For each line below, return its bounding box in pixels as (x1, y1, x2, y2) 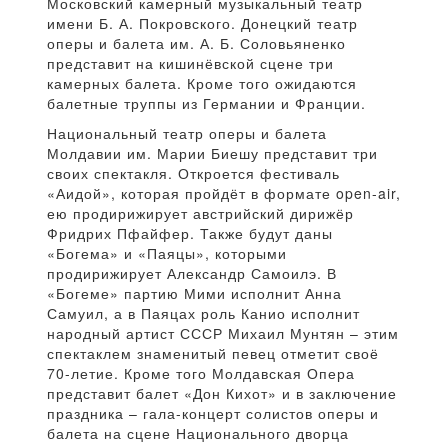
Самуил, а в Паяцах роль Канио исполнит (47, 303, 360, 324)
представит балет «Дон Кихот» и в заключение (47, 383, 397, 404)
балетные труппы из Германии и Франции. (47, 93, 366, 114)
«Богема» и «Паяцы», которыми (47, 243, 287, 264)
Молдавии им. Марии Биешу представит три (47, 143, 378, 164)
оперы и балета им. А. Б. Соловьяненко (47, 33, 346, 54)
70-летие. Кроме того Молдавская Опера (47, 363, 355, 384)
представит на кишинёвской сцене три (47, 53, 334, 74)
